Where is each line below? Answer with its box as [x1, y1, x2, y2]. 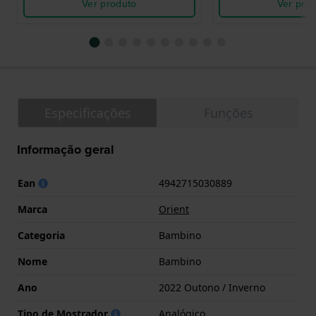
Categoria [18, 229, 65, 243]
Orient [159, 202, 189, 217]
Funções [204, 104, 253, 122]
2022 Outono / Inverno [159, 281, 265, 295]
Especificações [44, 104, 131, 122]
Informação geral [17, 140, 114, 159]
